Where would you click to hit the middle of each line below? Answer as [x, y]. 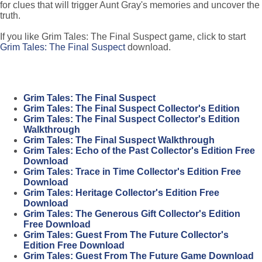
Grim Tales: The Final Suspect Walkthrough [119, 140]
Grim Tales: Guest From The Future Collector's [126, 235]
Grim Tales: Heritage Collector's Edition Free [121, 193]
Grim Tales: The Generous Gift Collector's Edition [132, 214]
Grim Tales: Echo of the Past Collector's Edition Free [139, 151]
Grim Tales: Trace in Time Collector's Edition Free [132, 172]
